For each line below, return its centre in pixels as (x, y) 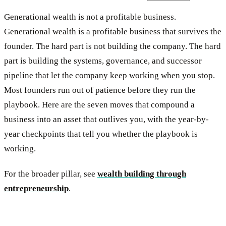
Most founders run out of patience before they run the (100, 90)
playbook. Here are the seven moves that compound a (99, 104)
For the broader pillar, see (51, 174)
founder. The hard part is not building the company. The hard (112, 46)
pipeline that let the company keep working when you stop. (109, 75)
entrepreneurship (36, 189)
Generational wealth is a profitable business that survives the (113, 31)
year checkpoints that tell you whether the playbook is (101, 134)
